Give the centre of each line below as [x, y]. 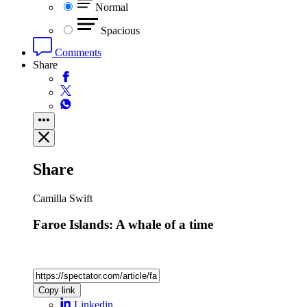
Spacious [120, 30]
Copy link [57, 290]
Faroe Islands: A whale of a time [123, 225]
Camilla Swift [63, 198]
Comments [77, 52]
